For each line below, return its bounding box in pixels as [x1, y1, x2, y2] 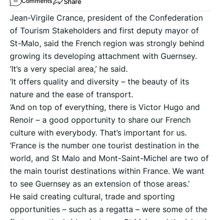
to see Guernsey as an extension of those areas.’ [10, 178, 190, 190]
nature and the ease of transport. [10, 89, 133, 100]
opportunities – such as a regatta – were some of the [10, 204, 207, 215]
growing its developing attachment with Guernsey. [10, 51, 197, 62]
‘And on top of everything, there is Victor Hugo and [10, 102, 200, 113]
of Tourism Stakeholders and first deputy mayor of [10, 25, 199, 36]
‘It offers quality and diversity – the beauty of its [10, 76, 189, 87]
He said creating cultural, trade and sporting [10, 191, 175, 202]
